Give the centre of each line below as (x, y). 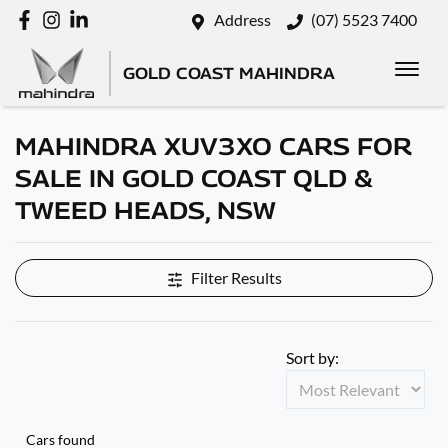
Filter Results (236, 277)
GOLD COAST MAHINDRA (229, 73)
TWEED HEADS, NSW (145, 210)
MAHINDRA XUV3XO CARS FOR (213, 146)
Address (242, 19)
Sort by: (312, 357)
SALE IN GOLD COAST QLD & (194, 178)
